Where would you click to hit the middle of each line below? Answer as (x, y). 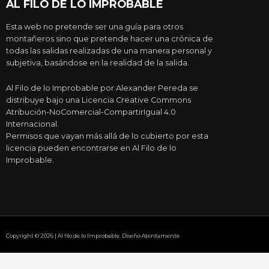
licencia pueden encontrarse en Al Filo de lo (91, 148)
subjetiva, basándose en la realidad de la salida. (98, 62)
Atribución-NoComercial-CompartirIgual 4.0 (91, 112)
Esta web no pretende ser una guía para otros (95, 26)
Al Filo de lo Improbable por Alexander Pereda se (102, 88)
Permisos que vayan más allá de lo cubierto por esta (107, 136)
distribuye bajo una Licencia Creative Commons (98, 100)
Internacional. (32, 124)
